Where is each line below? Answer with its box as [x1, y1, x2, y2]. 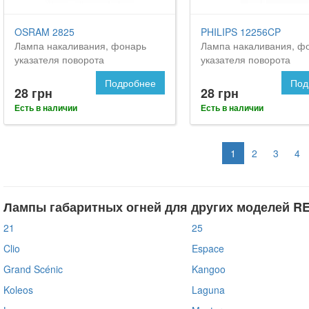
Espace [191, 241, 224, 255]
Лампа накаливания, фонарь [14, 38, 146, 52]
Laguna [191, 282, 225, 297]
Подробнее [104, 75, 156, 90]
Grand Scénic [3, 261, 63, 276]
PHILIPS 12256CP [200, 24, 281, 39]
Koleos [3, 282, 33, 297]
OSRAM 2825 [14, 24, 74, 39]
